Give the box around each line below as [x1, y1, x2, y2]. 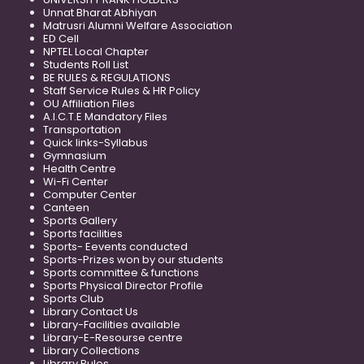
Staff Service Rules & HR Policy [43, 83, 200, 99]
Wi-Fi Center [43, 174, 108, 190]
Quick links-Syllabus [43, 135, 148, 151]
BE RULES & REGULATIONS [43, 70, 171, 86]
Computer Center [43, 187, 136, 203]
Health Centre [43, 161, 116, 177]
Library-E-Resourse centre [43, 330, 183, 346]
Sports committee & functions [43, 265, 199, 281]
